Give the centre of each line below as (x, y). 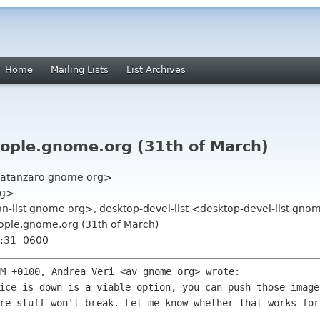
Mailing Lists (80, 70)
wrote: (223, 271)
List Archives (156, 70)
